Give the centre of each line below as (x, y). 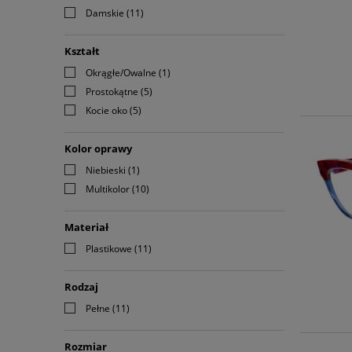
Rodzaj (81, 287)
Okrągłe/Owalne (121, 73)
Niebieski (106, 170)
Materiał (86, 227)
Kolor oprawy (98, 149)
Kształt (82, 51)
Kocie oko (106, 111)
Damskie (105, 13)
